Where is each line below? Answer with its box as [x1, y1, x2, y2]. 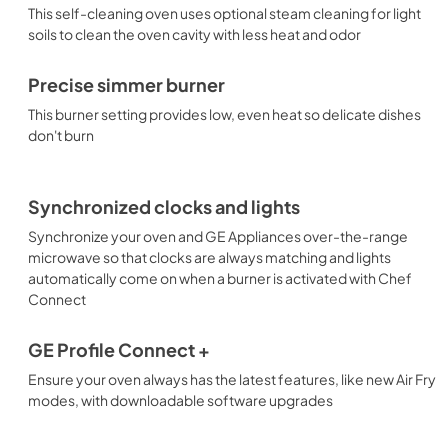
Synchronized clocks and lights [28, 196, 300, 218]
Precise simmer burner [28, 74, 225, 96]
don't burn [28, 126, 94, 144]
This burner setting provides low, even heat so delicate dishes [28, 105, 421, 123]
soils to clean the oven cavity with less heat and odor [28, 25, 361, 43]
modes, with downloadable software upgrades [28, 391, 333, 409]
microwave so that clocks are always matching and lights [28, 248, 391, 266]
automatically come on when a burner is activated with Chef [28, 269, 412, 287]
